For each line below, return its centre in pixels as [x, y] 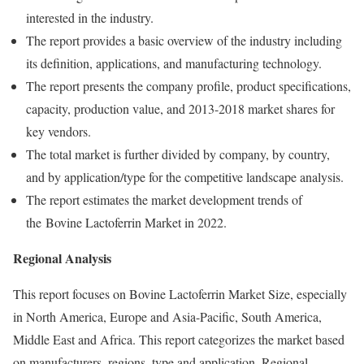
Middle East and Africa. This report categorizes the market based [179, 339]
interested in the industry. [90, 17]
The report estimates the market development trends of [164, 199]
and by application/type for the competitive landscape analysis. [185, 177]
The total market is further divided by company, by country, [178, 154]
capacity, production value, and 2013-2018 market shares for [180, 108]
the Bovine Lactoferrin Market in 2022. [126, 222]
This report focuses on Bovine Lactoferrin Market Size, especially [180, 294]
